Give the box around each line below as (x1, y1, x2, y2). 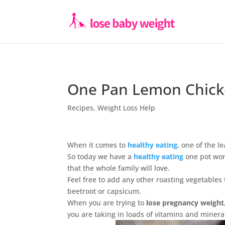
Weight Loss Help (97, 103, 156, 113)
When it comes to (67, 140, 128, 150)
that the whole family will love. (67, 163, 170, 173)
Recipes (67, 103, 94, 113)
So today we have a (67, 152, 134, 161)
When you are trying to (67, 198, 147, 207)
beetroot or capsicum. (67, 186, 142, 196)
